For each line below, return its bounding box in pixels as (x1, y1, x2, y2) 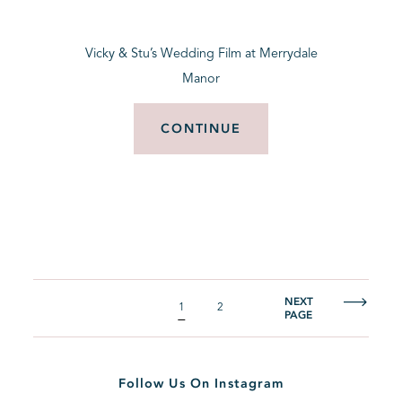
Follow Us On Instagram (118, 375, 284, 393)
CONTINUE (161, 120, 241, 138)
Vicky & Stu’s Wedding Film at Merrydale (84, 48, 318, 61)
